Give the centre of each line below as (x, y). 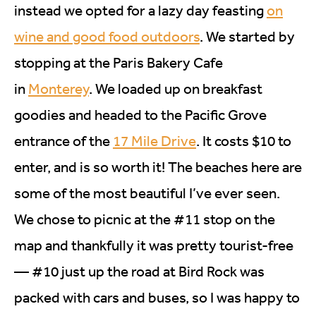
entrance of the (63, 141)
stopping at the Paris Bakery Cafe (119, 63)
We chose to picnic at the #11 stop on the (145, 219)
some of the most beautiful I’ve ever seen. (147, 193)
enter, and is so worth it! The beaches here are (158, 167)
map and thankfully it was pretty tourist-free (154, 245)
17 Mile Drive (154, 141)
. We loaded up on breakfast (176, 89)
